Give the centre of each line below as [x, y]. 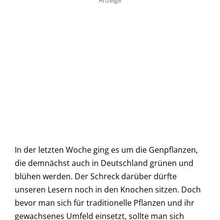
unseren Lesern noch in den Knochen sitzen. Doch [108, 190]
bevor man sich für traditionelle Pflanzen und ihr [105, 203]
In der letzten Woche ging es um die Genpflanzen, [106, 150]
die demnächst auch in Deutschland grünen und [104, 163]
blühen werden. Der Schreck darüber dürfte [96, 177]
